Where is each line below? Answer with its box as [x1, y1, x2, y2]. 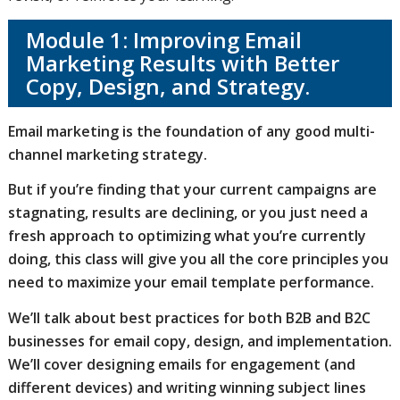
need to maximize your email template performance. [7, 272, 374, 293]
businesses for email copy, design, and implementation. [7, 330, 392, 351]
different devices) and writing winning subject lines [7, 377, 366, 397]
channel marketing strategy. [7, 144, 207, 164]
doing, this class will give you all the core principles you [7, 249, 388, 270]
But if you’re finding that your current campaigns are [7, 179, 377, 200]
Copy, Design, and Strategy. [25, 71, 310, 102]
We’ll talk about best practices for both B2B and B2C [7, 307, 371, 328]
